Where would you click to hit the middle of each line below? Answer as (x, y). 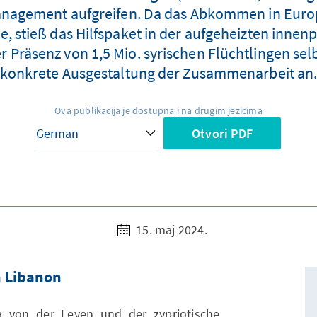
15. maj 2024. (170, 230)
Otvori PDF (222, 134)
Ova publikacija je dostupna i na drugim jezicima (158, 111)
